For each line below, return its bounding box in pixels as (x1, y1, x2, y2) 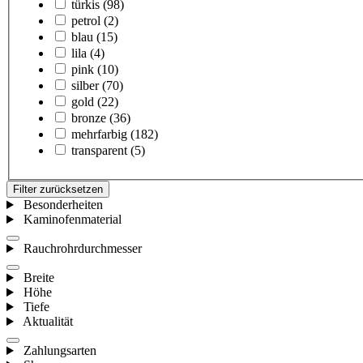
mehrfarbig (71, 127, 127, 142)
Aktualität (22, 314, 73, 329)
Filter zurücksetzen (13, 183, 103, 196)
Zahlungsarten (23, 344, 96, 358)
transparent (71, 143, 127, 158)
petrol (71, 14, 100, 28)
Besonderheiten (23, 198, 103, 212)
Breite (23, 271, 54, 285)
